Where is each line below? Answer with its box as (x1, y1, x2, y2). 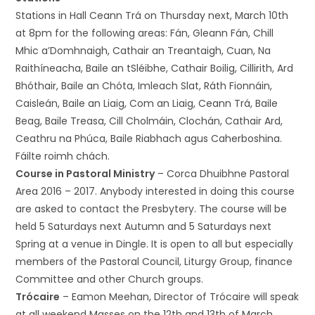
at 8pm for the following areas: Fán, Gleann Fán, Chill (15, 26, 274, 40)
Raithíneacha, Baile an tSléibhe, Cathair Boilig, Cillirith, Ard (15, 61, 294, 75)
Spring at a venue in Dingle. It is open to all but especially (15, 237, 294, 251)
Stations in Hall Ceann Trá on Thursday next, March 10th (15, 8, 289, 22)
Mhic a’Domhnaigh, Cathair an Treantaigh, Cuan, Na (15, 44, 271, 58)
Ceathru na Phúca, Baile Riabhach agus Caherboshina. (15, 131, 283, 146)
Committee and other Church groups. (15, 272, 204, 286)
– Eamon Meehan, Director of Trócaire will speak (60, 290, 300, 304)
